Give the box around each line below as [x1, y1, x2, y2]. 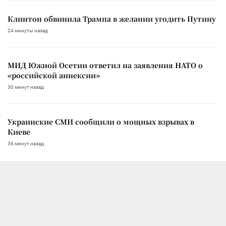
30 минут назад [8, 84, 44, 90]
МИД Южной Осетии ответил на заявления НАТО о [8, 60, 203, 70]
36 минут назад [8, 140, 44, 146]
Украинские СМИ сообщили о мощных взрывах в [8, 116, 194, 127]
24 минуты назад [8, 27, 48, 33]
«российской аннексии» [8, 70, 100, 80]
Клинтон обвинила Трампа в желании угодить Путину [8, 13, 216, 24]
